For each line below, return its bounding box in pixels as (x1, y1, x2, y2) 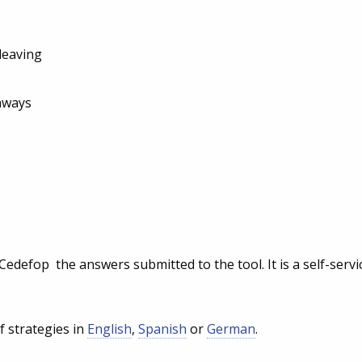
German (207, 320, 255, 339)
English (87, 320, 132, 339)
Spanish (138, 320, 187, 339)
